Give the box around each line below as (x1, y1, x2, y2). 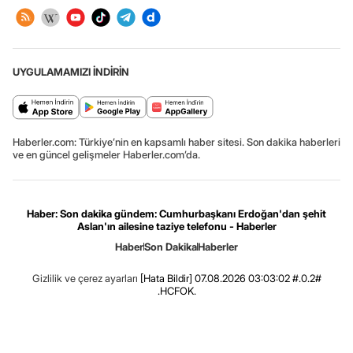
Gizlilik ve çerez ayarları (32, 272, 138, 285)
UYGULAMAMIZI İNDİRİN (13, 65, 129, 79)
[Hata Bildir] (139, 272, 192, 285)
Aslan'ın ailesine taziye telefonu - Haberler (76, 220, 277, 233)
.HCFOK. (157, 284, 196, 298)
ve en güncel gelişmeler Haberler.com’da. (13, 148, 200, 162)
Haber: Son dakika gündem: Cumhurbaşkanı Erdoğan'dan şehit (27, 207, 326, 221)
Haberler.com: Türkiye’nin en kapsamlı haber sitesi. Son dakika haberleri (13, 136, 340, 149)
